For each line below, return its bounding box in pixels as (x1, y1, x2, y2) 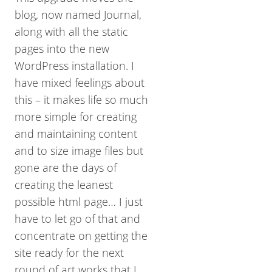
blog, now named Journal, (15, 7, 141, 22)
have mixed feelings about (15, 75, 144, 90)
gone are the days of (15, 160, 117, 175)
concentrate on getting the (15, 228, 148, 243)
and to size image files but (15, 143, 143, 158)
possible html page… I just (15, 194, 143, 209)
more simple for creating (15, 109, 137, 124)
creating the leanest (15, 177, 113, 192)
